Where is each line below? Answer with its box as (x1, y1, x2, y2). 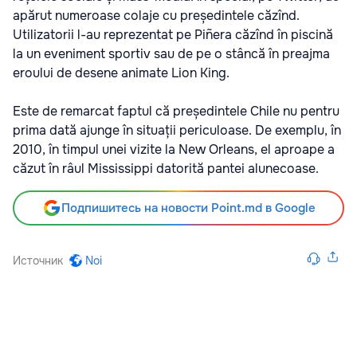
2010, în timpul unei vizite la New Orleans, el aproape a (13, 140, 335, 158)
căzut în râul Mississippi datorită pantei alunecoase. (13, 159, 319, 177)
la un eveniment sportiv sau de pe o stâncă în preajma (13, 45, 330, 62)
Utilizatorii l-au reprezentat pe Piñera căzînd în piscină (13, 25, 333, 43)
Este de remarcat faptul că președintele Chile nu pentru (13, 102, 339, 120)
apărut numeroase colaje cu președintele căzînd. (13, 6, 300, 24)
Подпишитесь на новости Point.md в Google (61, 199, 316, 216)
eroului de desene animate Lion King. (13, 64, 229, 81)
